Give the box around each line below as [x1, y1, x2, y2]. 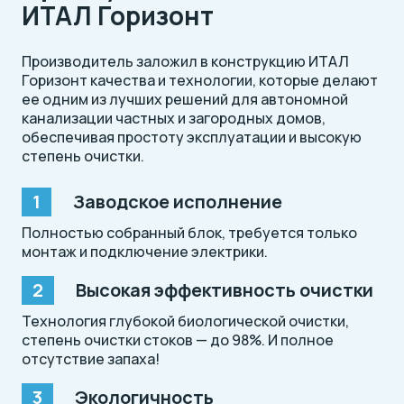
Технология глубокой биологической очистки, [22, 311, 349, 332]
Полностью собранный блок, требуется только [22, 223, 357, 243]
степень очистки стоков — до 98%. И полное [22, 330, 334, 351]
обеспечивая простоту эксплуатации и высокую [22, 127, 362, 148]
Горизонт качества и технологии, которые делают [22, 70, 378, 91]
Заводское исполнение [73, 189, 282, 215]
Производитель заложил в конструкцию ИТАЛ [22, 51, 349, 72]
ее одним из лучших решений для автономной [22, 89, 348, 110]
